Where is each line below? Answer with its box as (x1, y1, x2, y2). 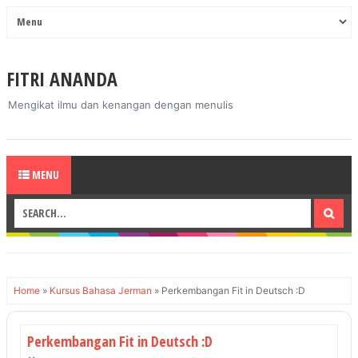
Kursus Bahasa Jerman (50, 284, 152, 296)
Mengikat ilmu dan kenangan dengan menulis (8, 97, 233, 111)
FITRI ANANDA (6, 66, 117, 92)
